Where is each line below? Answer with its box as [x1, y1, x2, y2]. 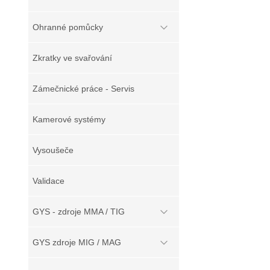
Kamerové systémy [33, 115, 105, 124]
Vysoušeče [33, 145, 74, 155]
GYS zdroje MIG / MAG [33, 237, 121, 247]
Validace [33, 176, 64, 186]
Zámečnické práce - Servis [33, 84, 134, 93]
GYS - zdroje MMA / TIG [33, 207, 125, 216]
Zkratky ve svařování [33, 53, 112, 63]
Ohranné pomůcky [33, 22, 103, 32]
